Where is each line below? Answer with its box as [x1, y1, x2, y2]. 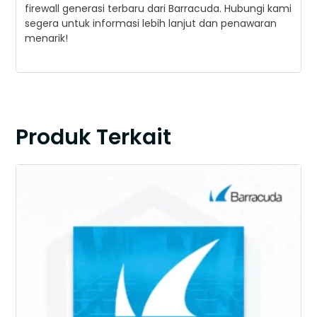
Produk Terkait [16, 122, 172, 153]
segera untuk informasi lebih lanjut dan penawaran [25, 16, 277, 31]
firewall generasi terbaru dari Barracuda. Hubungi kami [25, 1, 292, 16]
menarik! [25, 31, 69, 46]
